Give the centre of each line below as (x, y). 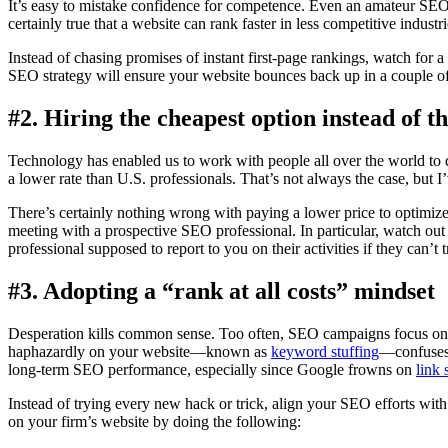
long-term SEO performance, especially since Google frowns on (212, 369)
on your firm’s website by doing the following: (154, 421)
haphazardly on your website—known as (139, 351)
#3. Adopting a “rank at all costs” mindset (221, 290)
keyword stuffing (325, 351)
